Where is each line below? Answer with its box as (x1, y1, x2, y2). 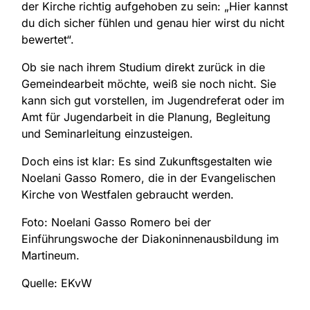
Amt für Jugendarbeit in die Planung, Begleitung (21, 109, 271, 124)
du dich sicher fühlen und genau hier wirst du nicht (21, 15, 284, 30)
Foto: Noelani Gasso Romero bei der (21, 215, 211, 229)
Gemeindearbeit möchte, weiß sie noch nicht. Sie (21, 76, 276, 91)
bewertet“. (21, 32, 74, 46)
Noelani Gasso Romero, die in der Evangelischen (21, 170, 275, 185)
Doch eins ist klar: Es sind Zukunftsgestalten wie (21, 154, 272, 168)
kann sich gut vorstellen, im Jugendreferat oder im (21, 93, 284, 107)
